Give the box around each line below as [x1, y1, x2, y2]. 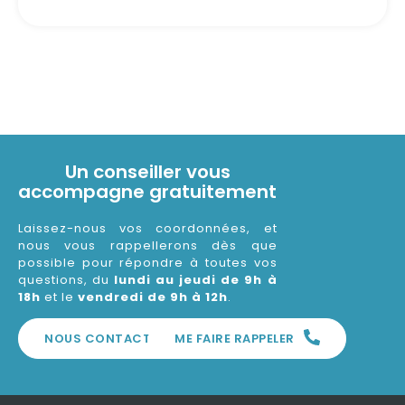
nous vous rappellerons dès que [18, 237, 278, 255]
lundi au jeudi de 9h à [114, 271, 278, 289]
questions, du [18, 271, 115, 289]
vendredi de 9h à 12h [78, 288, 228, 306]
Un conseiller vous [64, 159, 231, 185]
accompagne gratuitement [18, 179, 278, 205]
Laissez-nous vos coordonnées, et [18, 220, 278, 238]
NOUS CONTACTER [44, 330, 166, 348]
